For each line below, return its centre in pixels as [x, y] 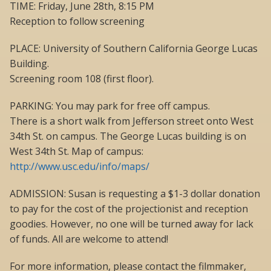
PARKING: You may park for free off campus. [110, 106]
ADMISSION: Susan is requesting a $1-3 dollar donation [135, 194]
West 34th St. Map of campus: [77, 152]
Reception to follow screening [77, 21]
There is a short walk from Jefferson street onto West [132, 121]
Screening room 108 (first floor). [82, 79]
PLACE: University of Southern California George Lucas [134, 49]
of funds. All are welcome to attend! [89, 239]
